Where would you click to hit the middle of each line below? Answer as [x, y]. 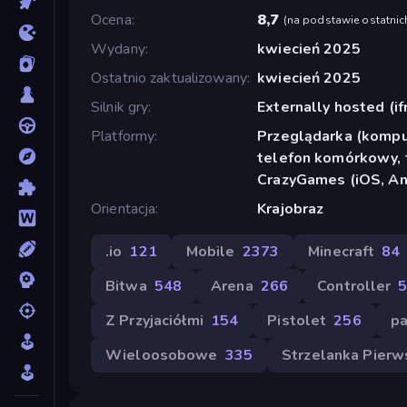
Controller [354, 286]
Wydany [118, 49]
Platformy [123, 136]
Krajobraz [291, 208]
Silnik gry [120, 107]
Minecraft [342, 251]
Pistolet [297, 320]
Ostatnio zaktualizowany [169, 78]
